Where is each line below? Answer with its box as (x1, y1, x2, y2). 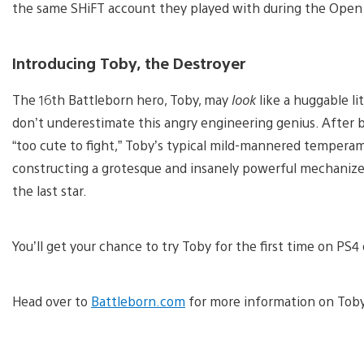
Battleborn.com (91, 292, 185, 310)
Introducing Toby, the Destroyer (12, 53, 246, 73)
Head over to (12, 292, 91, 310)
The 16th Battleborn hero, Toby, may (12, 91, 232, 109)
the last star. (12, 182, 87, 200)
